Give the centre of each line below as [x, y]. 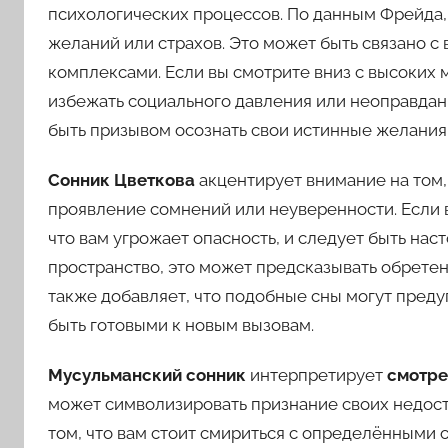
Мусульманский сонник [147, 375]
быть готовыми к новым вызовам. [181, 325]
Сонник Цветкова [121, 180]
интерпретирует [316, 375]
